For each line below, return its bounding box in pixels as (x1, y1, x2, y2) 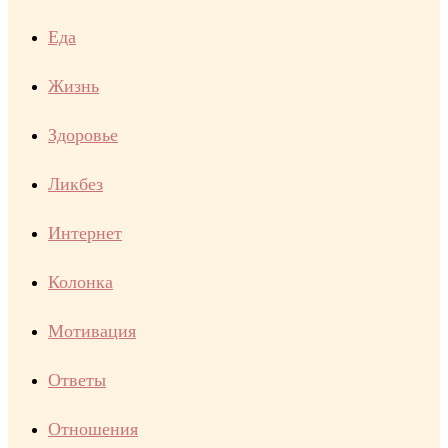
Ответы (48, 370, 106, 390)
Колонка (48, 272, 113, 292)
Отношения (48, 419, 138, 439)
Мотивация (48, 321, 136, 341)
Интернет (48, 223, 122, 243)
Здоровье (48, 125, 118, 145)
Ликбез (48, 174, 103, 194)
